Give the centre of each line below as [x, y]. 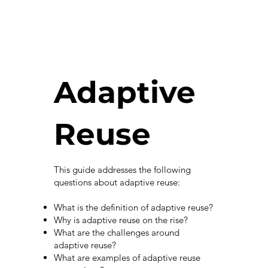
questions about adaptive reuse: [117, 182]
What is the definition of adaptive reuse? [133, 208]
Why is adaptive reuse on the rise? [121, 220]
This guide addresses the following [122, 170]
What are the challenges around [116, 233]
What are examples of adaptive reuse [127, 258]
